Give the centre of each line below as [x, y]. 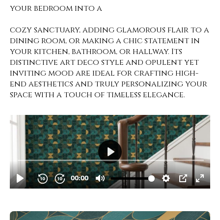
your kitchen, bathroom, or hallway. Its [96, 52]
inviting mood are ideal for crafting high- [104, 73]
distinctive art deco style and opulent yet [104, 62]
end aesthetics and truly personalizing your [109, 84]
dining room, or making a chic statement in [105, 41]
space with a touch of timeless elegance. [97, 95]
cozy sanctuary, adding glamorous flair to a [110, 30]
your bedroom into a [56, 8]
